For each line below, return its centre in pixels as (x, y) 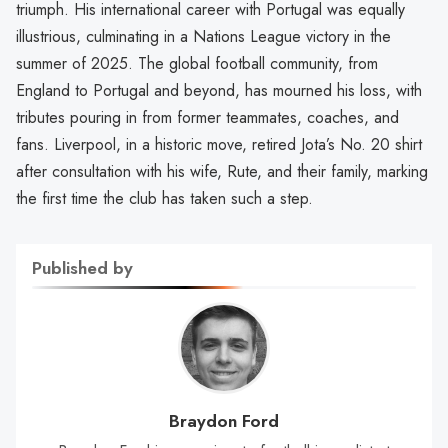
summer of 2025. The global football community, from (197, 63)
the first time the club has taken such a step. (164, 198)
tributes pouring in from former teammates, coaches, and (207, 117)
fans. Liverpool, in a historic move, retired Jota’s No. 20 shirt (219, 144)
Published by (82, 268)
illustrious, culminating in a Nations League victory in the (203, 36)
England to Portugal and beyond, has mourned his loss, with (219, 90)
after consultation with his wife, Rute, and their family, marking (222, 171)
